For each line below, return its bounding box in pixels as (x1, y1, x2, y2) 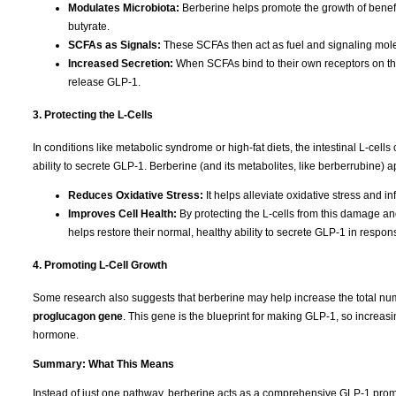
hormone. (33, 328, 79, 341)
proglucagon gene (33, 309, 123, 323)
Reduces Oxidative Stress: (68, 188, 203, 202)
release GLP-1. (68, 75, 141, 88)
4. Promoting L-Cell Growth (33, 258, 167, 271)
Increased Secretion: (68, 57, 173, 70)
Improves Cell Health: (68, 207, 177, 220)
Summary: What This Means (33, 357, 174, 370)
